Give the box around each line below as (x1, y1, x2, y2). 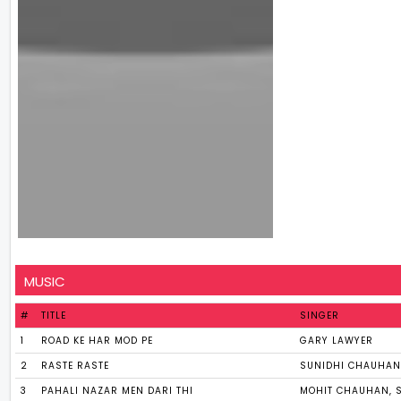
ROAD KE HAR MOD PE (41, 334, 154, 348)
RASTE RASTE (41, 359, 110, 373)
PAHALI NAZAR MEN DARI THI (41, 384, 194, 398)
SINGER (300, 309, 340, 323)
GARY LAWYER (300, 334, 374, 348)
